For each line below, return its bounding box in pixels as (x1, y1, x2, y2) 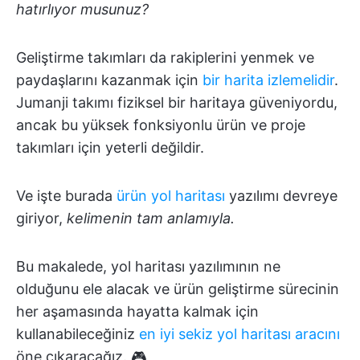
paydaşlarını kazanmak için (16, 72, 202, 88)
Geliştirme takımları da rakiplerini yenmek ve (16, 49, 314, 66)
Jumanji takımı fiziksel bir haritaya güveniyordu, (16, 94, 337, 111)
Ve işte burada (16, 187, 117, 204)
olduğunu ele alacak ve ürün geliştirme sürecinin (16, 280, 339, 297)
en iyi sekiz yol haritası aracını (139, 325, 340, 342)
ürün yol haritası (117, 187, 225, 204)
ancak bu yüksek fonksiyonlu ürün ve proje (16, 117, 305, 133)
